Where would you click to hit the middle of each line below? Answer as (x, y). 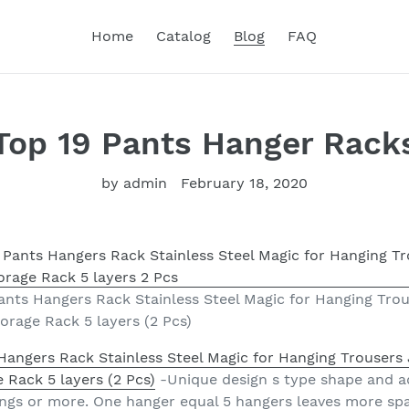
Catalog (184, 36)
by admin (134, 183)
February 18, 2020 (244, 183)
